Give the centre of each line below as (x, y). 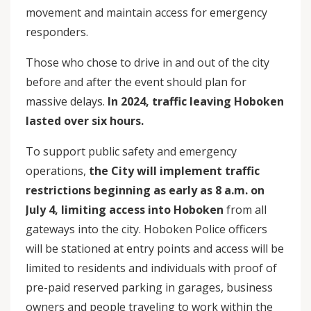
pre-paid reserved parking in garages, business (149, 287)
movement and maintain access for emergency (146, 12)
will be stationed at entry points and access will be (155, 249)
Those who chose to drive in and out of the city (148, 62)
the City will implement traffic (173, 171)
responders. (60, 32)
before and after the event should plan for (136, 82)
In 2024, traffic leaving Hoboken (194, 101)
